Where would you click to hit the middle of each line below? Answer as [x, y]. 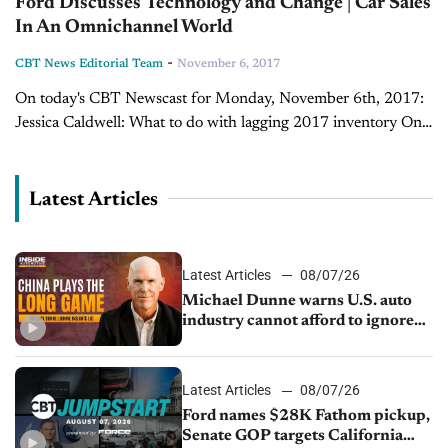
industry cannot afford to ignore [298, 320]
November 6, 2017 [228, 63]
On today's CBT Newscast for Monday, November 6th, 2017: [219, 98]
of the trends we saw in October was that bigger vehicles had [216, 146]
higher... [42, 170]
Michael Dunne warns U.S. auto [297, 300]
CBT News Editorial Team [89, 63]
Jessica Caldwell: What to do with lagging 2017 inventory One [222, 122]
